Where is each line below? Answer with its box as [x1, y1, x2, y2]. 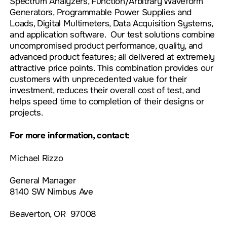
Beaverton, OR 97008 [10, 208, 97, 219]
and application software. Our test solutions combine [10, 28, 215, 40]
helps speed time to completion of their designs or [10, 95, 204, 107]
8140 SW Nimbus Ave [10, 185, 93, 197]
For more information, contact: [10, 129, 130, 141]
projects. [10, 106, 46, 118]
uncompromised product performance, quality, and [10, 40, 203, 51]
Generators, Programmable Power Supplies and [10, 6, 192, 18]
